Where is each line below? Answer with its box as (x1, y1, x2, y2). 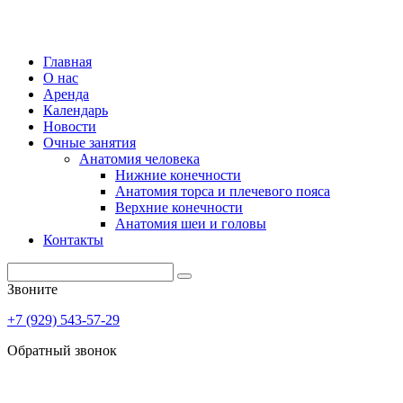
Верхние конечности (115, 200, 243, 215)
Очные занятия (43, 135, 136, 150)
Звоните (7, 282, 58, 297)
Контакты (43, 232, 103, 247)
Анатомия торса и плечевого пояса (115, 184, 330, 199)
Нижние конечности (115, 167, 241, 183)
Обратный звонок (7, 343, 117, 358)
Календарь (43, 103, 108, 118)
